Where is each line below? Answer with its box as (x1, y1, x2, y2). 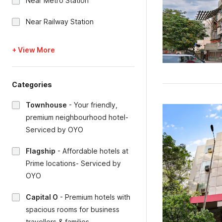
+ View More (12, 46, 55, 54)
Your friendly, (74, 101, 117, 109)
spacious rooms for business (26, 205, 119, 214)
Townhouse (26, 101, 67, 109)
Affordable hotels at (62, 147, 128, 155)
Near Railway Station (26, 17, 94, 26)
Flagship (26, 147, 55, 155)
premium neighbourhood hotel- (26, 113, 128, 121)
